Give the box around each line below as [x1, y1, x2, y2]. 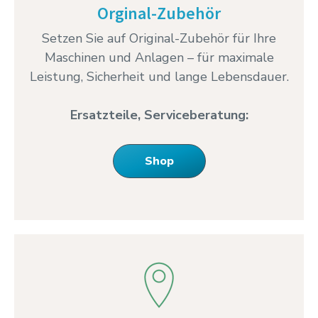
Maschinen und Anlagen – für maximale [44, 49, 274, 67]
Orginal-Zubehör [97, 2, 221, 25]
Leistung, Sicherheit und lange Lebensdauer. [29, 68, 289, 86]
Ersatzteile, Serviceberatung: [70, 106, 248, 124]
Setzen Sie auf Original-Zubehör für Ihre [42, 30, 276, 48]
